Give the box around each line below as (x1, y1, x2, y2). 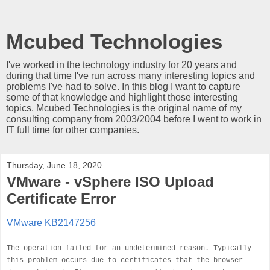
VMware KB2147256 (7, 217, 96, 228)
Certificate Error (7, 190, 116, 207)
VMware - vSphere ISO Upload (7, 174, 214, 190)
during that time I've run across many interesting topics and (6, 71, 255, 81)
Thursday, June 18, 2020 (7, 160, 102, 170)
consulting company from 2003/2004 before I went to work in (6, 114, 262, 124)
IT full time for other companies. (6, 125, 139, 135)
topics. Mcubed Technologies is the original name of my (6, 103, 242, 113)
